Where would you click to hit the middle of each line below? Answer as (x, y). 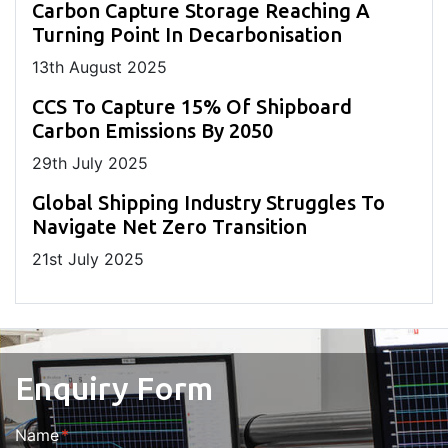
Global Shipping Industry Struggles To (208, 203)
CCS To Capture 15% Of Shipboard (192, 107)
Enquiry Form (114, 388)
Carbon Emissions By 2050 (152, 131)
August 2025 (115, 67)
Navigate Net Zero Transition (169, 227)
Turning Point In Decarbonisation (187, 35)
